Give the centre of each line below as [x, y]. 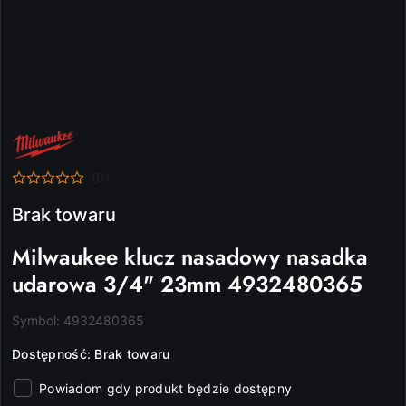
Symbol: [38, 321]
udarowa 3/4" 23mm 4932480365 [187, 285]
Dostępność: [53, 354]
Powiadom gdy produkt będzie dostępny [166, 389]
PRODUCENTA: [56, 148]
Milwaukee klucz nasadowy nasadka [190, 257]
